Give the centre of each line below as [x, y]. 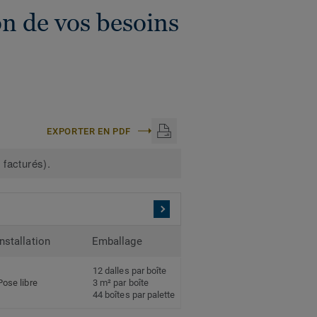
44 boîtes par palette [134, 295]
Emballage [117, 242]
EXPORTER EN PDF [89, 131]
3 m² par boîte [121, 283]
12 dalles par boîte [130, 271]
